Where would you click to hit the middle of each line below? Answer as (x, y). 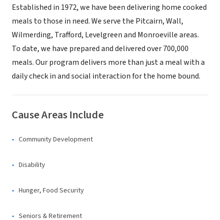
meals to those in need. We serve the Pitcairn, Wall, (97, 21)
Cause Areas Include (58, 115)
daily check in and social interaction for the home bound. (106, 76)
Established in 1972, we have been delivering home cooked (109, 7)
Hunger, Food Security (51, 191)
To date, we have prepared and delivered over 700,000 (100, 49)
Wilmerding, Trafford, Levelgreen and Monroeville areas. (105, 35)
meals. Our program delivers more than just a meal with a (108, 62)
